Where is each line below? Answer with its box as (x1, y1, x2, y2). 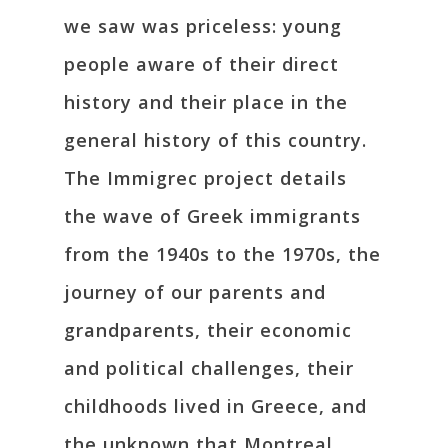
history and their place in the (64, 90, 348, 115)
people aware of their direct (64, 52, 339, 77)
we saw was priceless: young (64, 14, 342, 39)
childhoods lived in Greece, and (64, 394, 367, 419)
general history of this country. (64, 128, 367, 153)
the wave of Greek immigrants (64, 204, 361, 229)
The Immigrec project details (64, 166, 347, 191)
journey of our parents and (64, 280, 326, 305)
